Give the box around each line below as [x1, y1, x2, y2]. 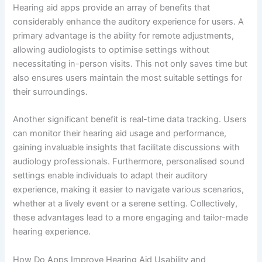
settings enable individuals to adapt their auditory [13, 170, 208, 181]
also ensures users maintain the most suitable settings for [13, 73, 243, 84]
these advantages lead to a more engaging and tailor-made [13, 212, 249, 223]
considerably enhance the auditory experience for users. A [13, 16, 244, 27]
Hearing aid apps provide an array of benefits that [13, 2, 211, 13]
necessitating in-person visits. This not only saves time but [13, 58, 248, 70]
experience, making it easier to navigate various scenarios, [13, 184, 244, 195]
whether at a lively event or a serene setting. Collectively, [13, 198, 238, 209]
